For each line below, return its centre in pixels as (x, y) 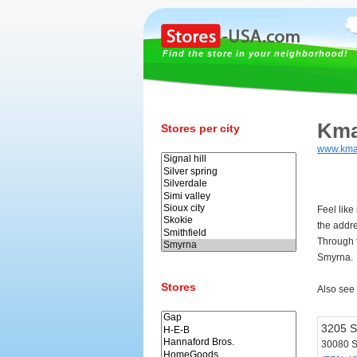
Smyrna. (335, 257)
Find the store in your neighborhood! (255, 53)
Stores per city (200, 128)
